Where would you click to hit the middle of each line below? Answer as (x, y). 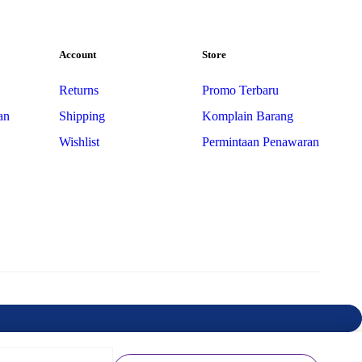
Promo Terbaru (240, 90)
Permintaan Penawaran (260, 142)
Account (78, 55)
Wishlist (80, 142)
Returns (79, 90)
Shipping (82, 116)
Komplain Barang (247, 116)
